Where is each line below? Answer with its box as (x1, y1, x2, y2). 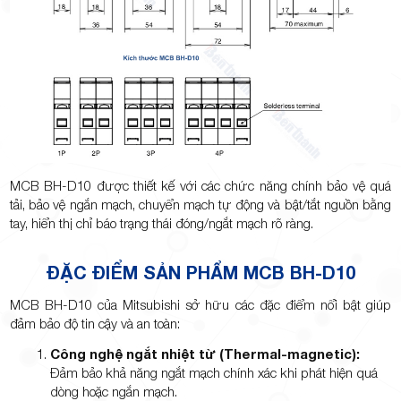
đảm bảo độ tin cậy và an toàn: (10, 314, 181, 331)
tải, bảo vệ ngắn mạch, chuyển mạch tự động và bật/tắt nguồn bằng (10, 195, 391, 212)
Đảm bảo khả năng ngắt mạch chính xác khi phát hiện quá (50, 363, 379, 380)
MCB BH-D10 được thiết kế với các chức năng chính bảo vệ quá (10, 176, 391, 193)
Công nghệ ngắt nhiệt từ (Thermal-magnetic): (50, 345, 361, 362)
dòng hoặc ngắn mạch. (50, 382, 178, 399)
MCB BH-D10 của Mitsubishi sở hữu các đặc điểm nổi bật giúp (10, 295, 391, 312)
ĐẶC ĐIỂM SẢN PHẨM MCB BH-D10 (46, 260, 355, 283)
